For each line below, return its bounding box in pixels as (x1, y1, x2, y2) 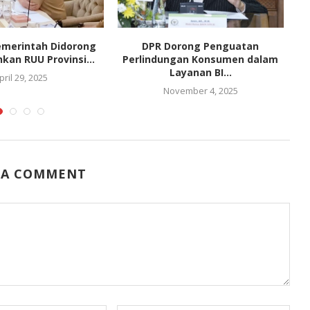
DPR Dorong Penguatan (142, 39, 259, 53)
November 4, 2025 (163, 84, 238, 97)
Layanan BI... (169, 65, 232, 79)
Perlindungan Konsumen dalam (122, 52, 279, 66)
